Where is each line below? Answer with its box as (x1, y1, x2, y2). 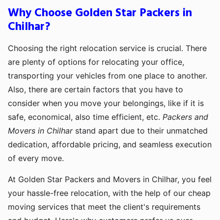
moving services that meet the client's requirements (8, 202, 200, 212)
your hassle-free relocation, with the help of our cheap (8, 188, 211, 198)
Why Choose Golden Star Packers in (8, 4, 192, 23)
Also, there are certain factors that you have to (8, 84, 183, 95)
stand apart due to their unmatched (73, 126, 208, 136)
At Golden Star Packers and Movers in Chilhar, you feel (8, 174, 212, 185)
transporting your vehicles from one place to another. (8, 71, 207, 81)
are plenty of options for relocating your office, (8, 57, 184, 67)
